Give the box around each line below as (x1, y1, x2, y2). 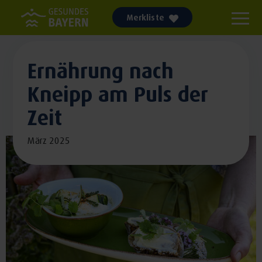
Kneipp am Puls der (27, 81, 208, 106)
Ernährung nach (27, 57, 174, 82)
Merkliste (126, 12, 164, 23)
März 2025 (27, 135, 70, 146)
